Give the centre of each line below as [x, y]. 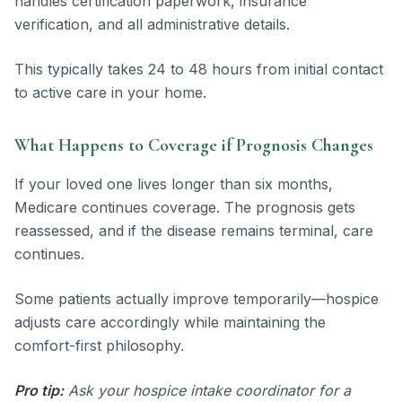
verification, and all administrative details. [152, 25]
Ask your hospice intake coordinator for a [210, 391]
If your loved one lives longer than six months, [174, 184]
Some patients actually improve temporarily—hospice [197, 299]
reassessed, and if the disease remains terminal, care [194, 231]
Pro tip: [39, 391]
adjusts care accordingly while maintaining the [170, 323]
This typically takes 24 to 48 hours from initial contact [199, 70]
